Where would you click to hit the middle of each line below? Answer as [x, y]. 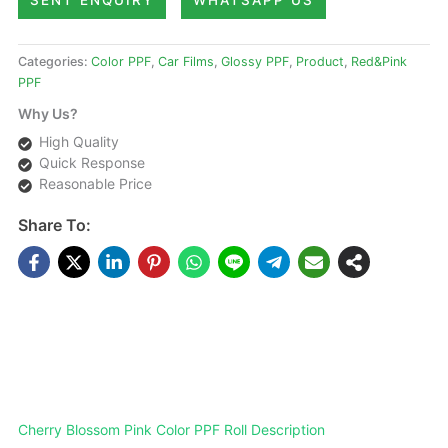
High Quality [79, 142]
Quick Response [92, 163]
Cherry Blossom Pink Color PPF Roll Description [171, 429]
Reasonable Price [95, 184]
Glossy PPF [255, 62]
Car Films [186, 62]
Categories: [54, 62]
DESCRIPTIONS [224, 358]
